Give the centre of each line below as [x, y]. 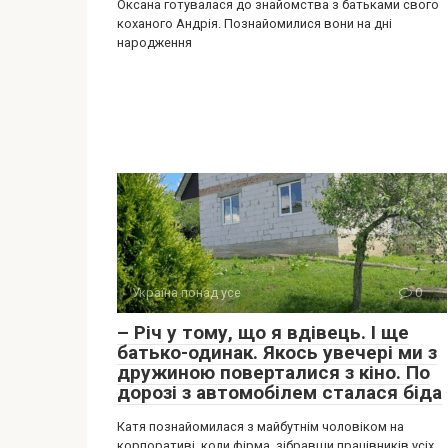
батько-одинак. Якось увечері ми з [277, 352]
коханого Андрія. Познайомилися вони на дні [254, 23]
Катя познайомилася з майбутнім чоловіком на [260, 426]
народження [154, 42]
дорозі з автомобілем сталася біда [279, 392]
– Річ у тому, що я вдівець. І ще [263, 332]
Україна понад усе [186, 292]
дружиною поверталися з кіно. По [273, 372]
